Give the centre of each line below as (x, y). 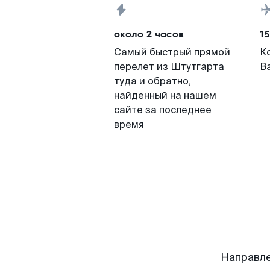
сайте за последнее (163, 110)
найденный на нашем (165, 96)
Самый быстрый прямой (172, 52)
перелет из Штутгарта (169, 67)
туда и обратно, (152, 81)
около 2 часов (149, 34)
